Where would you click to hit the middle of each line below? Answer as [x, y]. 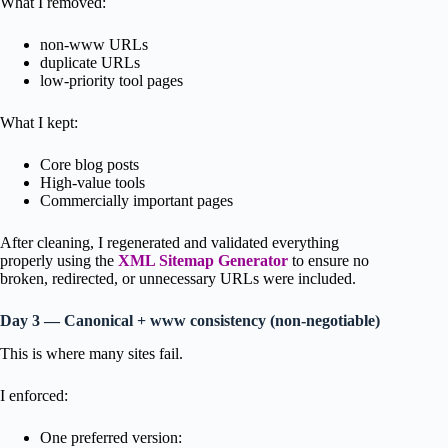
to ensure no [328, 261]
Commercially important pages [136, 201]
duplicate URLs [90, 63]
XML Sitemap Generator [203, 261]
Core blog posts [89, 165]
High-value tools [92, 183]
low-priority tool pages [111, 81]
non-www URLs [94, 45]
